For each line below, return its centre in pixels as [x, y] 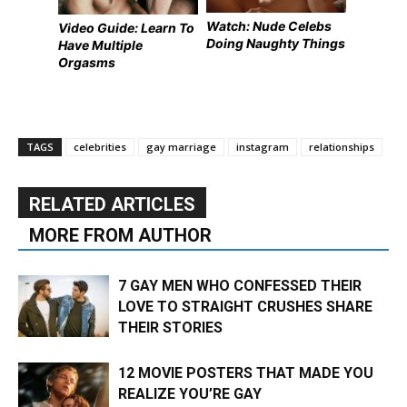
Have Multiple [100, 45]
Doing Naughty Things [276, 44]
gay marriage [181, 146]
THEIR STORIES [170, 327]
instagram [263, 146]
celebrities [100, 146]
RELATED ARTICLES [112, 204]
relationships [342, 146]
